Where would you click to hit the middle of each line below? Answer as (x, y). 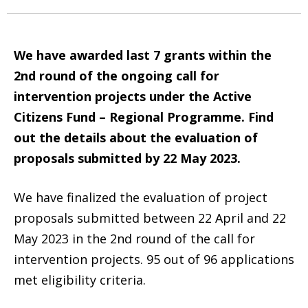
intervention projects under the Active (133, 96)
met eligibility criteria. (80, 279)
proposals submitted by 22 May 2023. (127, 158)
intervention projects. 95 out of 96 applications (154, 259)
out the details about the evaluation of (136, 137)
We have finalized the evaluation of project (141, 197)
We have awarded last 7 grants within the (143, 55)
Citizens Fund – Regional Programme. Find (144, 117)
